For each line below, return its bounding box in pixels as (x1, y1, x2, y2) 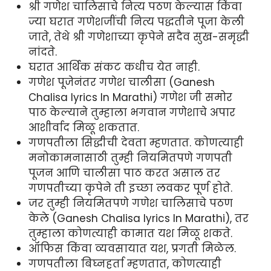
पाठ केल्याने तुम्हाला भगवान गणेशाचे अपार (28, 105, 235, 120)
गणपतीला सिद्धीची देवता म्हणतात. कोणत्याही (28, 135, 244, 150)
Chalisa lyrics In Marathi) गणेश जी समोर (28, 90, 232, 105)
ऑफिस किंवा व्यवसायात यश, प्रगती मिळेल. (28, 241, 236, 256)
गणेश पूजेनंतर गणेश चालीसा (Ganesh (28, 74, 215, 90)
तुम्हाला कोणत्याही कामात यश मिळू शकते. (28, 226, 232, 241)
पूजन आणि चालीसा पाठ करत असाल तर (28, 165, 220, 180)
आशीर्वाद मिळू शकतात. (28, 120, 139, 135)
